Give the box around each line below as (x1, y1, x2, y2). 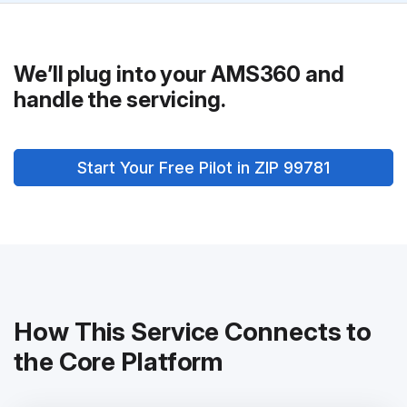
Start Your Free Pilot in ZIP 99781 (77, 158, 330, 177)
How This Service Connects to (14, 316, 372, 347)
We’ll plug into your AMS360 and (14, 61, 344, 87)
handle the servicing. (14, 86, 226, 113)
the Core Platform (14, 346, 224, 377)
